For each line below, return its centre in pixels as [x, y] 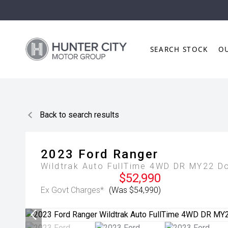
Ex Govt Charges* [72, 190]
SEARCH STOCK [179, 49]
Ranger [136, 154]
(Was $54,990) [135, 190]
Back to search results [79, 115]
